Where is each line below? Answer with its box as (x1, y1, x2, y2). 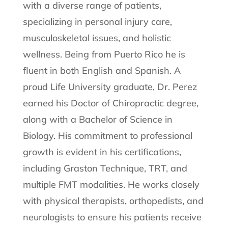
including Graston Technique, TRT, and (22, 162, 187, 174)
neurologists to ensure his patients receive (22, 211, 202, 223)
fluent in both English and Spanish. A (22, 64, 181, 76)
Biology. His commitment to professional (22, 129, 192, 141)
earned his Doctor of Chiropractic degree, (22, 97, 198, 109)
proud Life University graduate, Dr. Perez (22, 80, 197, 93)
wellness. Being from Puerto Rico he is (22, 48, 185, 60)
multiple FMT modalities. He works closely (22, 178, 199, 190)
